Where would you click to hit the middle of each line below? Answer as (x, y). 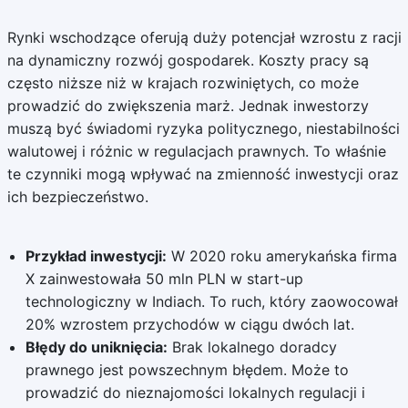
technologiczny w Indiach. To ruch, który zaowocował (211, 301)
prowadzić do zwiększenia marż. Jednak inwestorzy (188, 106)
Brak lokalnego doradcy (252, 347)
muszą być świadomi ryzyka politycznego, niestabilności (203, 128)
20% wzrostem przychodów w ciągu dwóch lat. (189, 324)
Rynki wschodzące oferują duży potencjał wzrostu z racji (204, 37)
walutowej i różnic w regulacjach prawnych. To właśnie (196, 151)
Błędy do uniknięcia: (96, 347)
